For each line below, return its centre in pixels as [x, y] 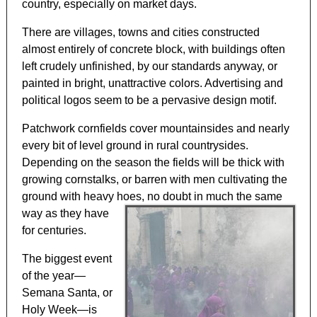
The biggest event [67, 259]
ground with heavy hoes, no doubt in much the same [152, 197]
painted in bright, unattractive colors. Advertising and [153, 83]
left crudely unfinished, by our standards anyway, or [150, 67]
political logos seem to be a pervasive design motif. [150, 100]
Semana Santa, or [68, 293]
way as [40, 214]
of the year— [54, 276]
